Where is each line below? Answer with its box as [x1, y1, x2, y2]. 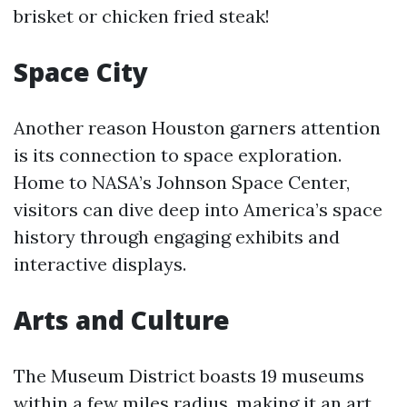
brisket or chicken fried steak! [14, 5, 270, 27]
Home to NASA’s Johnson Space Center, [14, 171, 350, 194]
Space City [14, 55, 148, 89]
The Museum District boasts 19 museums [14, 364, 364, 387]
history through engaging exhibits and [14, 225, 340, 248]
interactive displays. [14, 253, 186, 275]
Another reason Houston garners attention [14, 116, 381, 139]
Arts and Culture [14, 303, 230, 337]
